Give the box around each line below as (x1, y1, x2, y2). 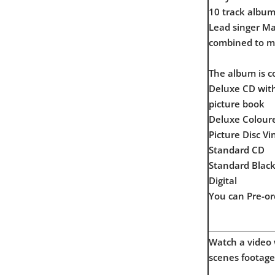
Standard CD (209, 143, 265, 156)
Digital (209, 174, 237, 187)
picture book (209, 97, 265, 110)
